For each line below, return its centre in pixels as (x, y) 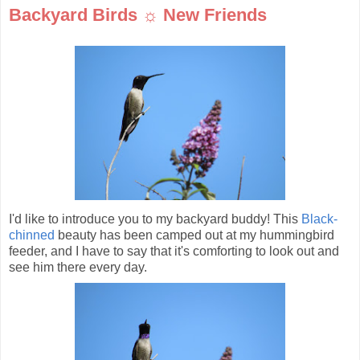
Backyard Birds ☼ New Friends (138, 15)
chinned (32, 235)
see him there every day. (78, 268)
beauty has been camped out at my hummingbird (194, 235)
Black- (319, 219)
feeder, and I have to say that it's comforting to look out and (174, 252)
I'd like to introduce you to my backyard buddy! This (155, 219)
